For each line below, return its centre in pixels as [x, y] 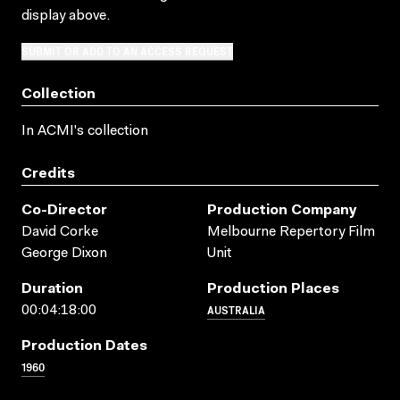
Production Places [273, 289]
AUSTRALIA [236, 309]
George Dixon [64, 253]
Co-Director [64, 210]
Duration [52, 289]
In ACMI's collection [85, 131]
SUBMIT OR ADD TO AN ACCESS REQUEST [127, 50]
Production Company [282, 210]
